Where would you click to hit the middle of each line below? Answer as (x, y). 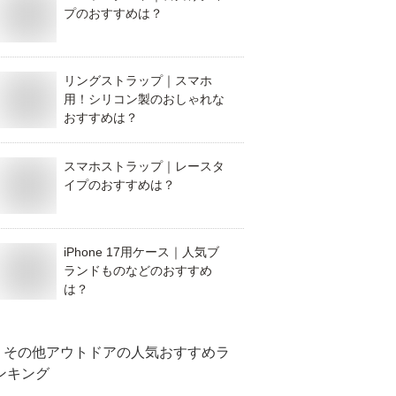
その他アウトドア (60, 352)
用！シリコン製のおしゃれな (144, 99)
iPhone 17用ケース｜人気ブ (141, 252)
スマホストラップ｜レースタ (144, 166)
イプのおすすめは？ (119, 185)
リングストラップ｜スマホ (138, 80)
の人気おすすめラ (173, 352)
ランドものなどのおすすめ (138, 270)
